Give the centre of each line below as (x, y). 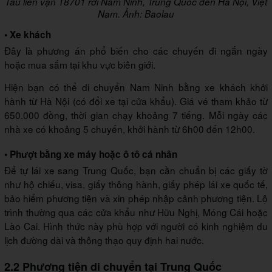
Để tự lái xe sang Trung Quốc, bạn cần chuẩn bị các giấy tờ (136, 170)
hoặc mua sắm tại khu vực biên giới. (80, 64)
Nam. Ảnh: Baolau (136, 13)
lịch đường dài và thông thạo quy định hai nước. (104, 240)
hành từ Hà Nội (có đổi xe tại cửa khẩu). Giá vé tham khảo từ (136, 100)
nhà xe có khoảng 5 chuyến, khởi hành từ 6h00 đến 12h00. (130, 128)
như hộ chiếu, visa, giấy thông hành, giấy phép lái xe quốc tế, (136, 184)
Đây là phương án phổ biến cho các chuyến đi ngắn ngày (136, 50)
